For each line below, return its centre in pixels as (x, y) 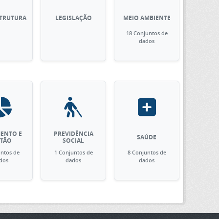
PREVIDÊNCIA (73, 134)
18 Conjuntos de (147, 33)
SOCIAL (74, 141)
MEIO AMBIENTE (147, 18)
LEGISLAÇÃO (73, 18)
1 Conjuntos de (73, 152)
